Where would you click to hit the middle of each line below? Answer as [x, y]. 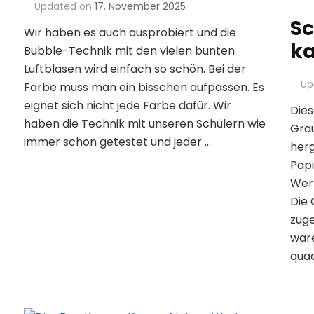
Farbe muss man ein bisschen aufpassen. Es [144, 88]
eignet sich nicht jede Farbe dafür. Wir [127, 106]
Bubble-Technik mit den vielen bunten [129, 51]
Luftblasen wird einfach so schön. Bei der [135, 69]
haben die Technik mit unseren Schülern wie [144, 124]
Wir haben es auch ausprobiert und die [130, 33]
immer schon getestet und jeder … [117, 142]
